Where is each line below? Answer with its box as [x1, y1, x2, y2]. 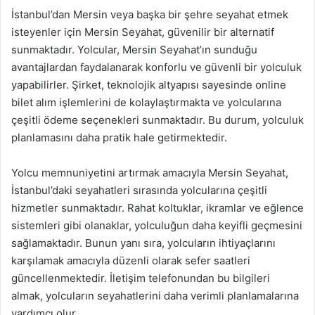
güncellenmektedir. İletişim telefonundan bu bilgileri [11, 271, 270, 285]
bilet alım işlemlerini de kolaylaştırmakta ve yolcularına [11, 96, 281, 109]
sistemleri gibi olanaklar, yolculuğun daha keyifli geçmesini [11, 219, 302, 232]
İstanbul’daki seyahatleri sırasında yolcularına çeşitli [11, 184, 267, 197]
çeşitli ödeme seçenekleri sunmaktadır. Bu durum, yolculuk [11, 113, 304, 127]
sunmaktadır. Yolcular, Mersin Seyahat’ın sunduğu [11, 43, 257, 56]
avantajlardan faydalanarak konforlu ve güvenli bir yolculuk [11, 60, 302, 74]
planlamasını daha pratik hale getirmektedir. [11, 131, 227, 144]
